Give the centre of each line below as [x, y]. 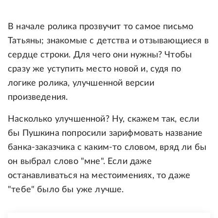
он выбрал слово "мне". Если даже [80, 161]
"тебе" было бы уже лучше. [66, 190]
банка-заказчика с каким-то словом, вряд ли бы [107, 147]
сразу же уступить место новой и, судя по [95, 69]
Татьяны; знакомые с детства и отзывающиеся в [108, 41]
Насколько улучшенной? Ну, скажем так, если [104, 119]
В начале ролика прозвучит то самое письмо [101, 27]
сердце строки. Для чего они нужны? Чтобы [100, 55]
